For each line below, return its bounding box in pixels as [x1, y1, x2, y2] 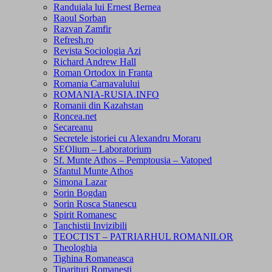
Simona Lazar [53, 177, 107, 188]
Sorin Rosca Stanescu [53, 199, 137, 209]
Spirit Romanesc [53, 209, 117, 220]
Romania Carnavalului [53, 78, 140, 89]
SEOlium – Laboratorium [53, 144, 151, 155]
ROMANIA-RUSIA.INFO [53, 89, 159, 100]
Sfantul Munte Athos [53, 166, 133, 177]
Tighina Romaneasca [53, 253, 134, 264]
